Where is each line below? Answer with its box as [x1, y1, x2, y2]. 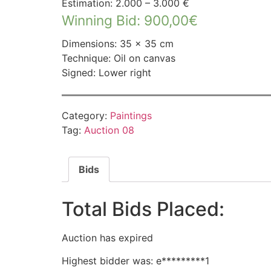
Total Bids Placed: [62, 197, 224, 221]
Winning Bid [62, 11, 137, 28]
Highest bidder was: [62, 255, 156, 267]
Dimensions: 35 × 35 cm [62, 37, 174, 50]
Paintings [110, 109, 152, 122]
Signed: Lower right [62, 66, 151, 79]
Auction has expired [62, 231, 153, 244]
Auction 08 [84, 124, 134, 137]
